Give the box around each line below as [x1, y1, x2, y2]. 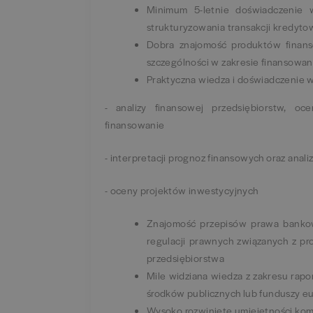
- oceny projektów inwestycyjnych [104, 182, 259, 197]
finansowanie [104, 117, 165, 131]
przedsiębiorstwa [146, 250, 225, 265]
